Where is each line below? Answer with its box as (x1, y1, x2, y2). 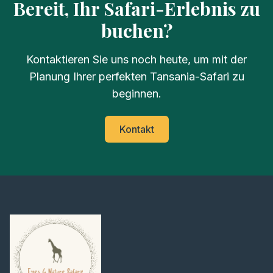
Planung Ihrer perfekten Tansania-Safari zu (29, 70, 244, 83)
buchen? (101, 18, 172, 43)
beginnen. (112, 87, 161, 100)
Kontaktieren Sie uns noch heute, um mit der (26, 53, 247, 66)
